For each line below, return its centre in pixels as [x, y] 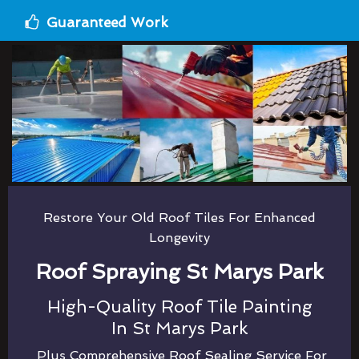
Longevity [179, 237]
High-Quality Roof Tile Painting [179, 306]
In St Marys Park [179, 328]
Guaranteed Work [107, 22]
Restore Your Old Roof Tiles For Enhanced [179, 217]
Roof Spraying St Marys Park [179, 271]
